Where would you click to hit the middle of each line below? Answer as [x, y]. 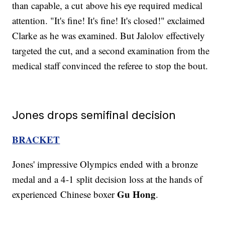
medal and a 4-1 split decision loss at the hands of [107, 179]
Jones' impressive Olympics [65, 164]
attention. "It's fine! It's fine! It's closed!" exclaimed [109, 21]
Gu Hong [137, 194]
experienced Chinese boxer [65, 194]
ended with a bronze [159, 164]
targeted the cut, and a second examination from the [111, 51]
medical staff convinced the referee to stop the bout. [110, 66]
